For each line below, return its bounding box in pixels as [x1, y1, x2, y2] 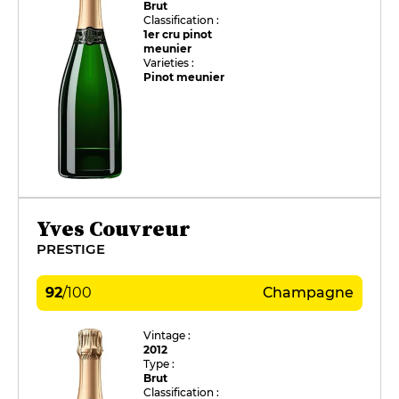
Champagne [263, 283, 354, 301]
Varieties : [143, 55, 195, 69]
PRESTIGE [37, 240, 105, 257]
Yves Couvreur [37, 213, 190, 243]
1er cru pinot [143, 27, 213, 41]
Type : [143, 356, 175, 370]
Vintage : [143, 328, 191, 342]
